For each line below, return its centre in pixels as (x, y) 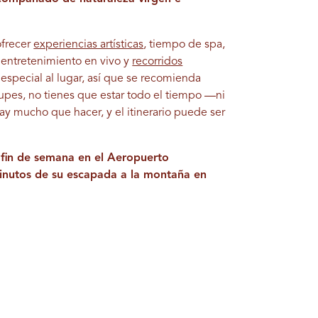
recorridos (158, 62)
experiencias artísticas (89, 45)
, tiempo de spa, (185, 45)
